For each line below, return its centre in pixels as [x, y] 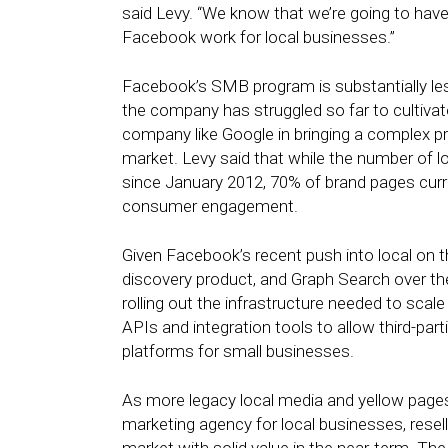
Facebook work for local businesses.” [258, 37]
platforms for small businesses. [238, 351]
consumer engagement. [210, 206]
